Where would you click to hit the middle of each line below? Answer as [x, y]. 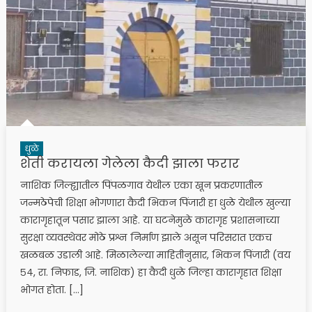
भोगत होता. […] [52, 289]
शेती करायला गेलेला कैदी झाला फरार [130, 163]
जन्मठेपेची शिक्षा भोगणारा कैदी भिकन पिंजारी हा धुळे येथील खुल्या [155, 202]
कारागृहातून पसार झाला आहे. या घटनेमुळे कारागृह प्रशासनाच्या [149, 220]
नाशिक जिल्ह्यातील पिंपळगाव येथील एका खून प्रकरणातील [141, 185]
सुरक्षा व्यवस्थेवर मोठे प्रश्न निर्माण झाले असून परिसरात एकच [146, 237]
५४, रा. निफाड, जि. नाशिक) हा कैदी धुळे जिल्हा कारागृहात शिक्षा [150, 272]
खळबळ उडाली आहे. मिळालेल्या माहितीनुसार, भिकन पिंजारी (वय [155, 255]
